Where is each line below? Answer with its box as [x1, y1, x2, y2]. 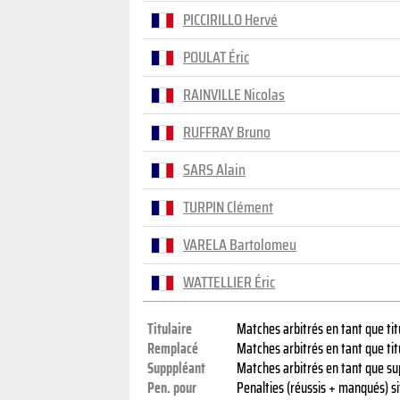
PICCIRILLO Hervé [183, 7, 278, 32]
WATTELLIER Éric [183, 270, 275, 295]
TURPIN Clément [183, 195, 273, 220]
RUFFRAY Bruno [183, 120, 271, 145]
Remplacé [147, 337, 198, 360]
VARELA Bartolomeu [183, 232, 296, 257]
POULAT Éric [183, 45, 249, 70]
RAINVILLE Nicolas [183, 82, 285, 107]
